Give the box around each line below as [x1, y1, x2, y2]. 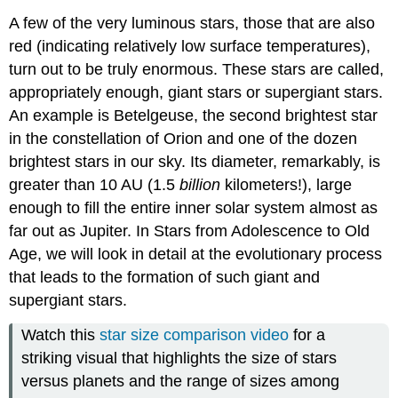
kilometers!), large [220, 176, 353, 195]
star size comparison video [99, 326, 290, 345]
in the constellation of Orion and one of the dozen [9, 130, 358, 148]
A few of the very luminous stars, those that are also [9, 14, 376, 33]
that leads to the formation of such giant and [9, 268, 321, 287]
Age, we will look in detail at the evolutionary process [9, 245, 383, 264]
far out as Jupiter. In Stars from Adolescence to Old [9, 222, 370, 241]
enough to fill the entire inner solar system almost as [9, 199, 378, 218]
